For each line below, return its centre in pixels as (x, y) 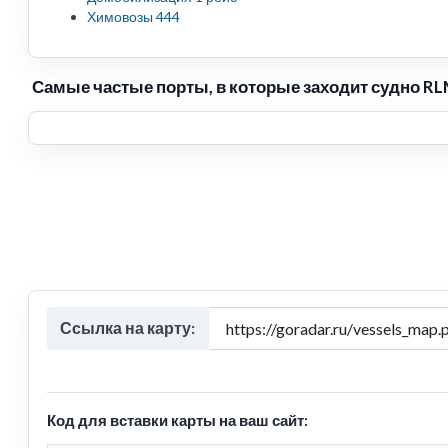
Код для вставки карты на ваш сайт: (177, 419)
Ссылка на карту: (128, 327)
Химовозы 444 (133, 17)
